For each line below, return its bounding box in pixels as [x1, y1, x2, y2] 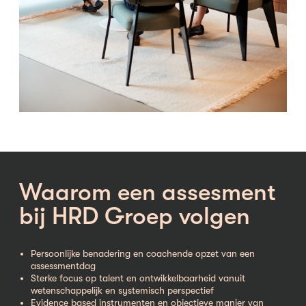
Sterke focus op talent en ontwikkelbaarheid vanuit [30, 273, 245, 284]
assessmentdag [30, 260, 96, 272]
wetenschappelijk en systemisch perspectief [30, 285, 214, 296]
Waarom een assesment [19, 178, 276, 207]
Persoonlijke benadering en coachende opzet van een [30, 248, 255, 260]
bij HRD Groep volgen [19, 202, 250, 231]
